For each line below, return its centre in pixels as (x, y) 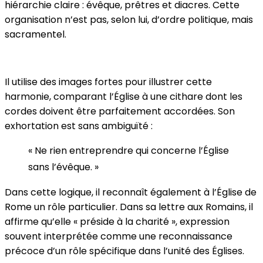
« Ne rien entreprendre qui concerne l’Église (129, 150)
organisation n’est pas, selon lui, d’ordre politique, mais (129, 19)
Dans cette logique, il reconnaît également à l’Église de (131, 192)
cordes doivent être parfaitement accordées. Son (120, 111)
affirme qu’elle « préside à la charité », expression (117, 221)
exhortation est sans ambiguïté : (79, 126)
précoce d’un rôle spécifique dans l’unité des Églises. (124, 251)
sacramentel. (36, 34)
